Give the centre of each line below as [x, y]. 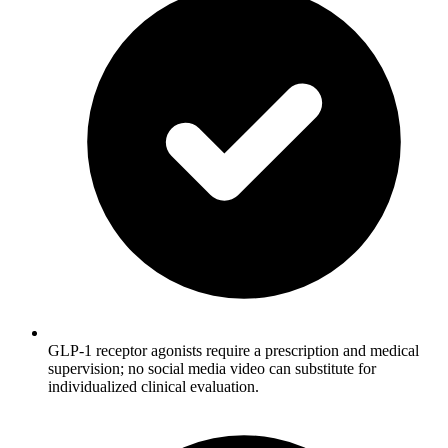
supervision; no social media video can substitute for [212, 369]
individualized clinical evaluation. [153, 387]
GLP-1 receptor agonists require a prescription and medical [233, 351]
